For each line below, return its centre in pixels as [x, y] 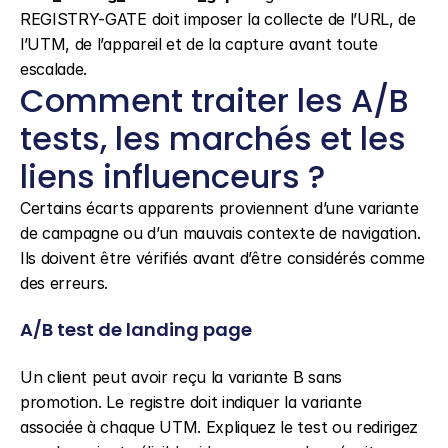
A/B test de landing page [136, 329]
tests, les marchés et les [213, 138]
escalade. [54, 69]
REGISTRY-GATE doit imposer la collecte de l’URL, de [218, 19]
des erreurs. [64, 283]
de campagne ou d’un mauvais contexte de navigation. [220, 233]
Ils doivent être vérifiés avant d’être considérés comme [222, 258]
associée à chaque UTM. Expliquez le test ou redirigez [219, 427]
